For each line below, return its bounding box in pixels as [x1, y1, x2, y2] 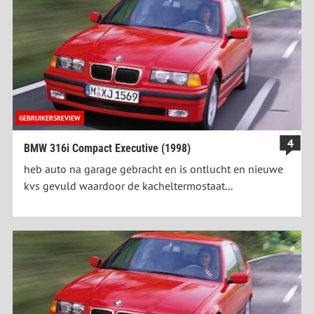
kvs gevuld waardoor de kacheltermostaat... [24, 179, 233, 193]
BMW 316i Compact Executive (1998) [24, 142, 191, 156]
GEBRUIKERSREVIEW [19, 113, 81, 123]
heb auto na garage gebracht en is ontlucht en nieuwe [24, 162, 283, 177]
